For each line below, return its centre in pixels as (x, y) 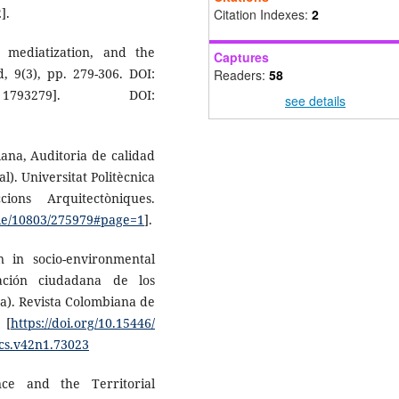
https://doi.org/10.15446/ (83, 323)
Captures (241, 57)
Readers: (241, 74)
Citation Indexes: (263, 14)
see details (315, 101)
